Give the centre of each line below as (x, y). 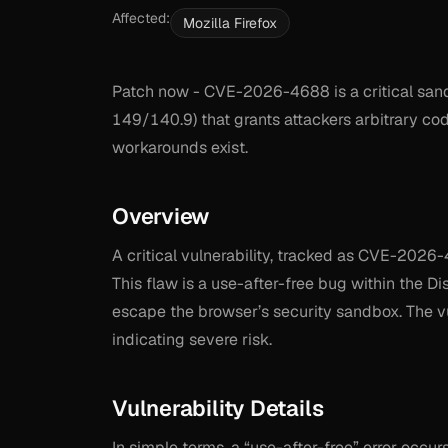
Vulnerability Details (218, 408)
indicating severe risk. (192, 339)
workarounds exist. (180, 147)
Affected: (141, 18)
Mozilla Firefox (230, 23)
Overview (161, 216)
